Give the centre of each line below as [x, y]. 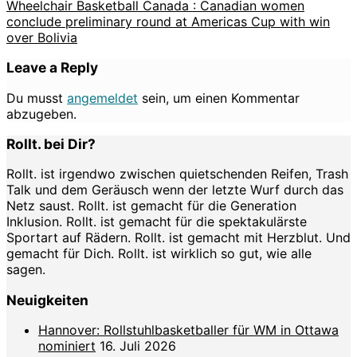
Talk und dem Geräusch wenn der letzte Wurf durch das [175, 190]
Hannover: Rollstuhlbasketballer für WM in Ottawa [188, 330]
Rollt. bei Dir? [51, 143]
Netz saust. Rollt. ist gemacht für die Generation [151, 206]
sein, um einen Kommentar [219, 98]
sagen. [26, 270]
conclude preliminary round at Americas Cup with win [168, 21]
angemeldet [102, 98]
